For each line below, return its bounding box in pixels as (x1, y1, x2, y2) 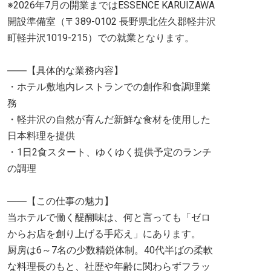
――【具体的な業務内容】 (7, 65, 123, 76)
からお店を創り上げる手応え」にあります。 (7, 228, 201, 240)
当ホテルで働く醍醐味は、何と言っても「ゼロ (7, 212, 211, 223)
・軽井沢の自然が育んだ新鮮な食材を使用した (7, 114, 211, 125)
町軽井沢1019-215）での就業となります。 (7, 32, 194, 44)
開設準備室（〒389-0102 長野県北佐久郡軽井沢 (7, 16, 216, 27)
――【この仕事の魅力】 (7, 195, 114, 207)
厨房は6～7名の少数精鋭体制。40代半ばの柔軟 (7, 244, 213, 256)
